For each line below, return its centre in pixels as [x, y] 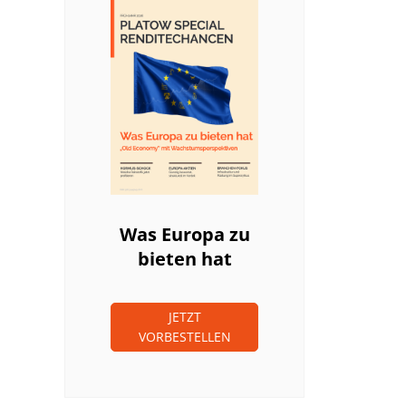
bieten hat [184, 259]
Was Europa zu [184, 235]
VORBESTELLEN [184, 337]
